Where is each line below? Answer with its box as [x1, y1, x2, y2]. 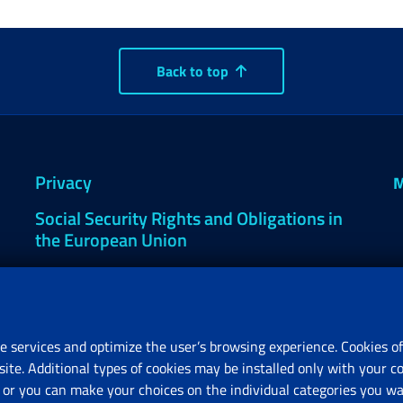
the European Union [34, 226, 187, 254]
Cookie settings [34, 262, 153, 290]
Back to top [157, 60, 228, 82]
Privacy [34, 168, 92, 196]
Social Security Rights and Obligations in [34, 204, 343, 232]
